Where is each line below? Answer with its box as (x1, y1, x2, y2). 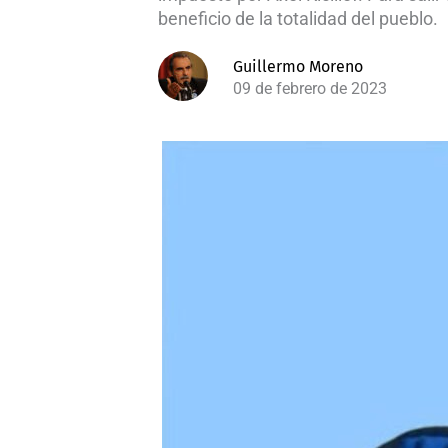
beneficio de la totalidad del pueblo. (158, 8, 438, 29)
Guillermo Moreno (233, 57, 363, 76)
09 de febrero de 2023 (233, 79, 387, 98)
